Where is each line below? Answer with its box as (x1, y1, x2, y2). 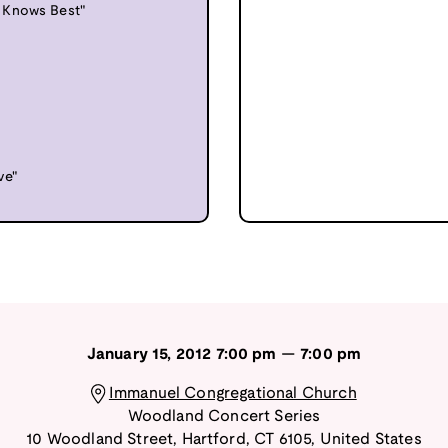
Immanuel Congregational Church (108, 385, 357, 401)
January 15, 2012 (86, 346, 212, 362)
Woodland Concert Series (127, 408, 321, 424)
